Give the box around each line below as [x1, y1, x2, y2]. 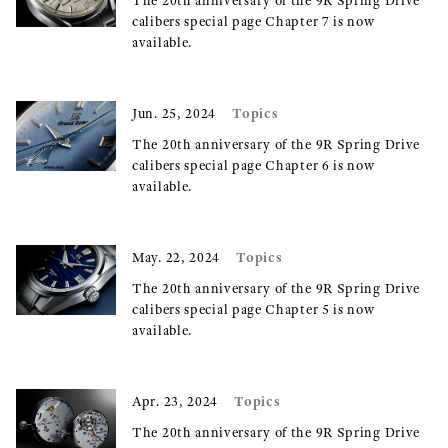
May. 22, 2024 [132, 249, 221, 266]
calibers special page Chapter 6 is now [132, 157, 375, 174]
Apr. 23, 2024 [132, 393, 219, 410]
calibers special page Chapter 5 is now [132, 301, 375, 318]
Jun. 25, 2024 [132, 105, 217, 122]
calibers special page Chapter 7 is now [132, 13, 375, 30]
